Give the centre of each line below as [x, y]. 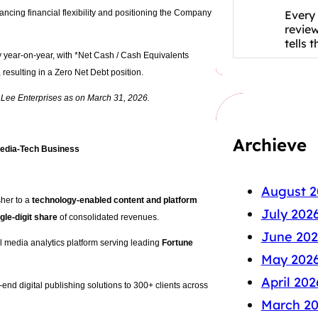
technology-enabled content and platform [115, 201]
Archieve [269, 145]
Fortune [177, 243]
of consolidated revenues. [109, 218]
